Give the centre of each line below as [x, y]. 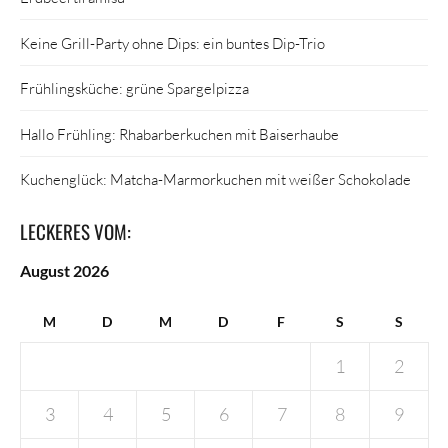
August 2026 [64, 271]
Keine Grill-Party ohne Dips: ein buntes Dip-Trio [172, 42]
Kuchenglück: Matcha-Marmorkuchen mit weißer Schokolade [215, 179]
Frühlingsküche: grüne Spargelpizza [134, 88]
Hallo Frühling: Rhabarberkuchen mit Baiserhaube [179, 133]
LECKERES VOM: [75, 231]
